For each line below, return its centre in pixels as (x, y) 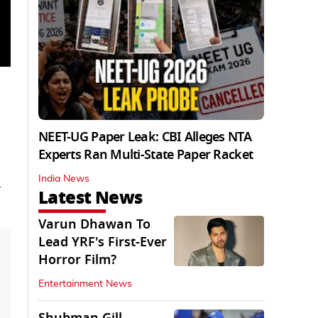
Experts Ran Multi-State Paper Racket (146, 155)
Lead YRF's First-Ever (103, 242)
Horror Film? (77, 260)
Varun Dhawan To (94, 225)
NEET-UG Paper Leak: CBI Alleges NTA (145, 137)
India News (64, 179)
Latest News (91, 198)
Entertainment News (85, 284)
